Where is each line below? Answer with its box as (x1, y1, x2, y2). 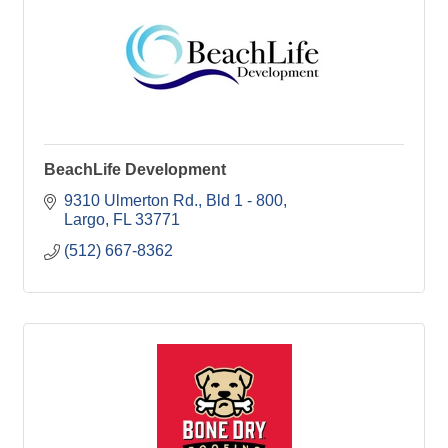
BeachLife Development (44, 160, 226, 178)
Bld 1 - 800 (206, 191, 283, 209)
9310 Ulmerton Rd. (64, 191, 198, 209)
